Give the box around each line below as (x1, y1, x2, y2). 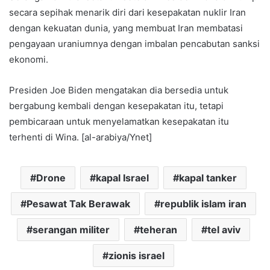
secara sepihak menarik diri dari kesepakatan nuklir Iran (9, 6, 246, 18)
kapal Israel (96, 171, 149, 184)
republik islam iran (160, 197, 246, 210)
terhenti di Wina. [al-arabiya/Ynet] (9, 131, 152, 143)
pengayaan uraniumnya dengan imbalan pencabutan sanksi (9, 37, 260, 49)
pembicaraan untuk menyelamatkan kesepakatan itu (9, 115, 229, 127)
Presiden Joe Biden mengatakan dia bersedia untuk (9, 84, 228, 96)
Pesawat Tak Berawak (27, 197, 130, 210)
